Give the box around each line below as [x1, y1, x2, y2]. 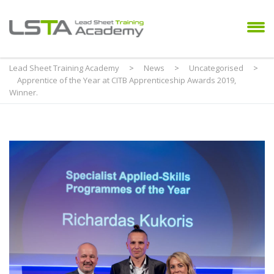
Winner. [9, 87, 38, 98]
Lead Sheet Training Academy [9, 62, 119, 74]
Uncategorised [189, 62, 243, 74]
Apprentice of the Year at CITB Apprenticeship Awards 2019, [17, 75, 236, 86]
